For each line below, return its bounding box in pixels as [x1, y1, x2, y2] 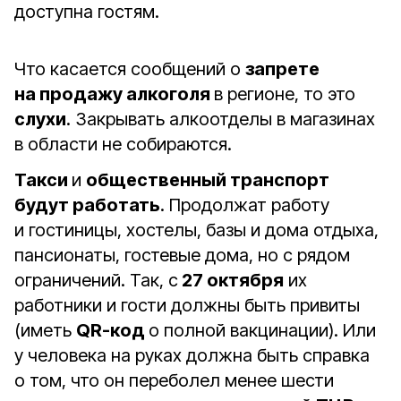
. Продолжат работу [160, 194, 329, 216]
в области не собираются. [14, 133, 232, 155]
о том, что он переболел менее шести [14, 370, 334, 391]
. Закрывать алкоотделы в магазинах [66, 108, 375, 130]
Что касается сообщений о [14, 58, 245, 80]
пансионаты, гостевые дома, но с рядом [14, 244, 350, 266]
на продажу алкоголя [14, 83, 214, 105]
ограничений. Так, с [14, 269, 178, 291]
